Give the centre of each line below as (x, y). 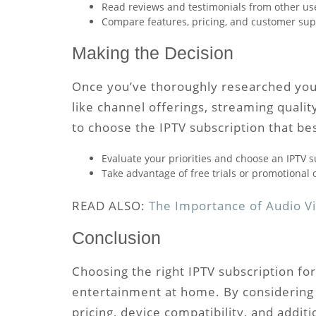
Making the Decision (153, 53)
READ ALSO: (110, 205)
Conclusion (116, 238)
